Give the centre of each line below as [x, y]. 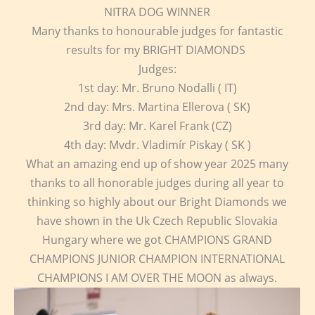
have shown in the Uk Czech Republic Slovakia [157, 221]
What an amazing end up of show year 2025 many [157, 164]
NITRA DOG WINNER [157, 12]
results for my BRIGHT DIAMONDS [157, 50]
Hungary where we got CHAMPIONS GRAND [157, 240]
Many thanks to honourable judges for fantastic [157, 31]
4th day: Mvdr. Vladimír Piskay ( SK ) [157, 145]
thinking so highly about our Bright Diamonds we [157, 202]
